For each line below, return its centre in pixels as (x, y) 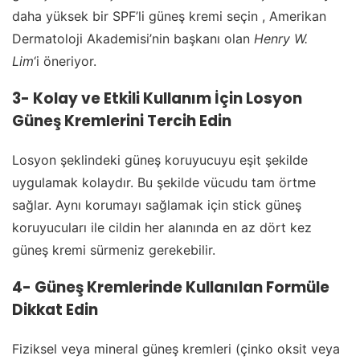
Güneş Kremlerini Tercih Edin (122, 121)
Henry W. (281, 39)
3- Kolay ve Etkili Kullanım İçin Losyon (157, 99)
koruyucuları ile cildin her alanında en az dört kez (162, 228)
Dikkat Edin (55, 309)
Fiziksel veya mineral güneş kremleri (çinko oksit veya (176, 348)
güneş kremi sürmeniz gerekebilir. (114, 250)
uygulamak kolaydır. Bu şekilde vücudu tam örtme (164, 183)
